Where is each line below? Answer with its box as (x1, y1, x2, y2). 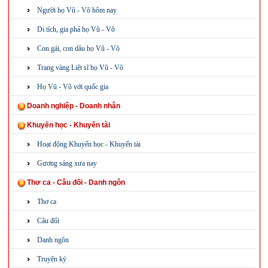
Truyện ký (36, 255, 66, 263)
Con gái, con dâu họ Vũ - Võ (36, 44, 120, 53)
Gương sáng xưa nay (36, 159, 97, 167)
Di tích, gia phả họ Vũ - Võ (36, 25, 115, 33)
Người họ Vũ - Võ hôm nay (36, 6, 117, 14)
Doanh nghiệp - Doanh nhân (26, 102, 120, 110)
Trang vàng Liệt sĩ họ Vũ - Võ (36, 63, 123, 72)
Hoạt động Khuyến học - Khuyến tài (36, 140, 141, 148)
